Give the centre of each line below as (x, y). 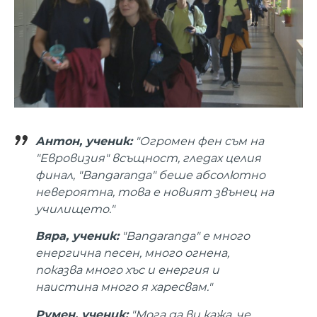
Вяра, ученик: (77, 236)
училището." (75, 209)
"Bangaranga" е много (184, 236)
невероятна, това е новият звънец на (155, 192)
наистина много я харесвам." (124, 287)
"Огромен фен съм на (198, 141)
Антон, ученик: (84, 141)
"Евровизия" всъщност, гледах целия (148, 158)
